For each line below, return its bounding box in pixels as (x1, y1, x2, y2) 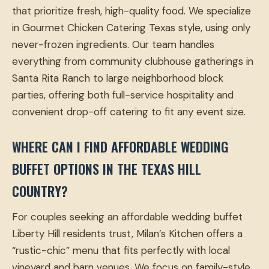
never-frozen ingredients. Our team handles (12, 38, 214, 52)
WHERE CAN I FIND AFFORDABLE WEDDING (12, 137, 228, 157)
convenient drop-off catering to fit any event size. (12, 105, 246, 119)
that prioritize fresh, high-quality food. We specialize (12, 4, 251, 18)
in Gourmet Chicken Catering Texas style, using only (12, 21, 250, 35)
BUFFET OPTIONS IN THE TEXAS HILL (12, 159, 201, 179)
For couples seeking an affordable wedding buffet (12, 210, 243, 224)
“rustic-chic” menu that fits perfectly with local (12, 244, 230, 258)
